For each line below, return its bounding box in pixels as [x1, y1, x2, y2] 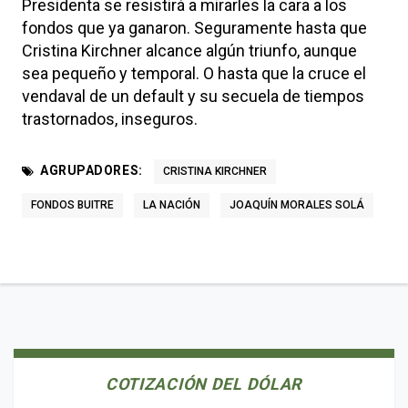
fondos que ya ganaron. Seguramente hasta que [22, 17, 367, 37]
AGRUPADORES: [40, 162, 143, 178]
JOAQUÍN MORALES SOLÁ [229, 198, 364, 211]
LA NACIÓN [143, 198, 200, 211]
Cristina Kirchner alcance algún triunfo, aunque [22, 40, 357, 60]
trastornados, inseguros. [22, 108, 198, 128]
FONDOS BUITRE [31, 198, 114, 211]
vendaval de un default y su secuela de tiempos [22, 86, 364, 106]
